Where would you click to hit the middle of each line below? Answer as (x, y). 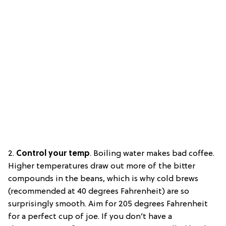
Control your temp (52, 154)
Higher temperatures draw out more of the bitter (102, 166)
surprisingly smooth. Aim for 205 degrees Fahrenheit (108, 204)
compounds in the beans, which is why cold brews (103, 179)
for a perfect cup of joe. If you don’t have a (90, 217)
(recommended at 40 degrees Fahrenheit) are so (99, 191)
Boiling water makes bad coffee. (154, 154)
